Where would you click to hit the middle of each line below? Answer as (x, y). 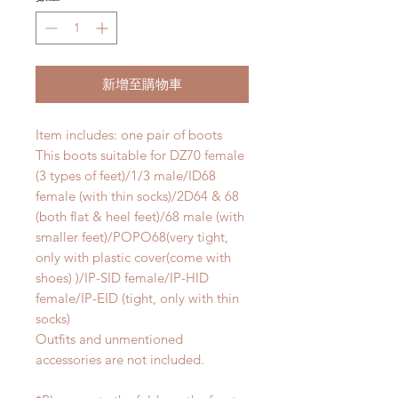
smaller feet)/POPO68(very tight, (132, 237)
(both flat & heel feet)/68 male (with (140, 217)
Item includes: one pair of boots (129, 135)
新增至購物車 (142, 84)
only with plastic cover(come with (133, 258)
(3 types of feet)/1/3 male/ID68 (126, 176)
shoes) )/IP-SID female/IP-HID (122, 278)
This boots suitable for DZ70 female (140, 155)
